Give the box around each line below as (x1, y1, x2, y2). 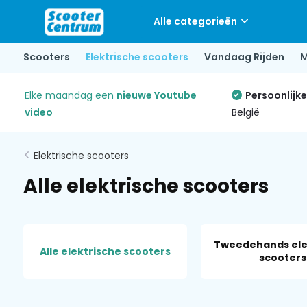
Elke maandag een (24, 88, 116, 102)
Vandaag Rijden (204, 49, 284, 64)
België (231, 106, 260, 119)
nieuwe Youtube (116, 88, 197, 102)
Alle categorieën (153, 14, 237, 28)
